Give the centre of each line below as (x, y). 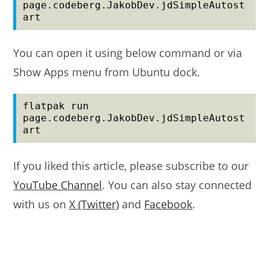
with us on (41, 204)
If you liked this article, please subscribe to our (131, 166)
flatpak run (56, 106)
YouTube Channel (58, 185)
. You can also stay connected (177, 185)
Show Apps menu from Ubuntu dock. (107, 72)
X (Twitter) (94, 204)
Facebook (168, 204)
